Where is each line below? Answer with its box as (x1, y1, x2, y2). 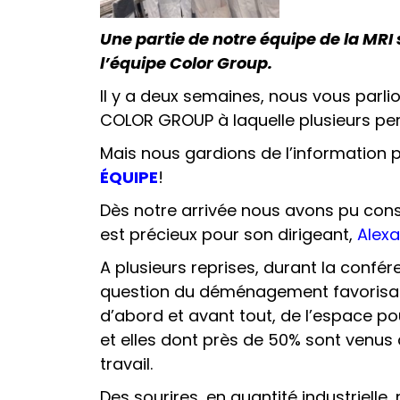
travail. (100, 352, 153, 375)
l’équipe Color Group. (100, 51, 272, 74)
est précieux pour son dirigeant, (100, 222, 353, 246)
